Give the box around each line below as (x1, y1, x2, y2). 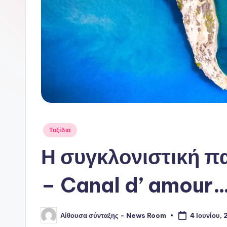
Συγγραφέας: (41, 214, 81, 222)
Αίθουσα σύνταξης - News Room (60, 211, 166, 219)
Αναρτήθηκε (41, 124, 79, 134)
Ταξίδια (49, 126, 71, 134)
